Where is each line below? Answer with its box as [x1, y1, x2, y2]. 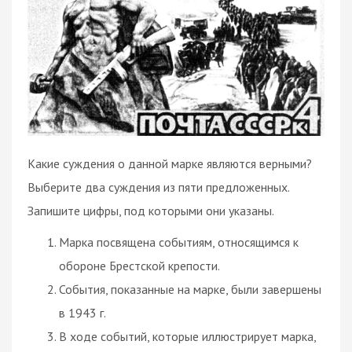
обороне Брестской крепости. [59, 257, 220, 273]
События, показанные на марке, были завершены [59, 280, 321, 297]
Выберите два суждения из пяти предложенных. [27, 178, 289, 195]
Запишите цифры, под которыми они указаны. [27, 202, 274, 218]
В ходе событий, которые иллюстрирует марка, [59, 328, 316, 344]
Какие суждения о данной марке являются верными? [27, 155, 312, 171]
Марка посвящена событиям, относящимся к [59, 233, 299, 250]
